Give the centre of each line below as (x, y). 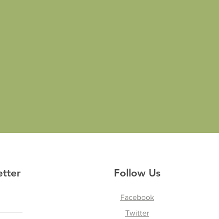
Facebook (137, 197)
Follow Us (137, 173)
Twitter (137, 213)
